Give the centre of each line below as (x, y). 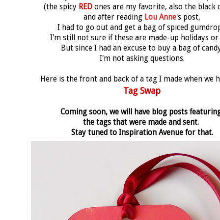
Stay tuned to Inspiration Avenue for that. (142, 132)
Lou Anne (160, 17)
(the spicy (61, 7)
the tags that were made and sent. (142, 122)
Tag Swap (142, 90)
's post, (188, 17)
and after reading (114, 17)
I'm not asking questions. (142, 58)
